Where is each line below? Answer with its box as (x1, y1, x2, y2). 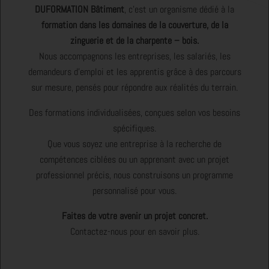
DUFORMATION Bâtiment (35, 2, 124, 16)
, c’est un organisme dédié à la (124, 2, 234, 16)
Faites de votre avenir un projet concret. (61, 209, 208, 222)
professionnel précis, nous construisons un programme (36, 168, 233, 181)
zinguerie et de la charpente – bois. (70, 34, 199, 47)
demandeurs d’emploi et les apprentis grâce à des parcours (28, 65, 241, 78)
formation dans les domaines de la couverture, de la (41, 18, 228, 31)
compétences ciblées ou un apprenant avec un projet (40, 153, 229, 166)
